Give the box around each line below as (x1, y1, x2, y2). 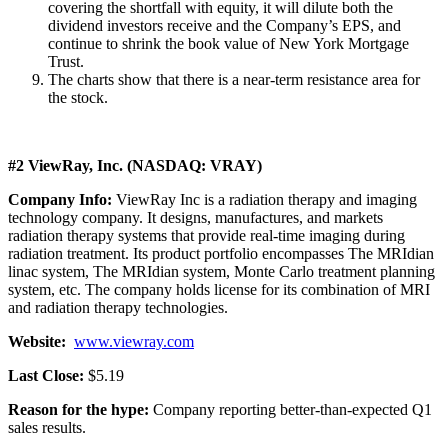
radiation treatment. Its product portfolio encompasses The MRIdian (8, 244, 434, 262)
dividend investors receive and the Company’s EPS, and (48, 16, 401, 34)
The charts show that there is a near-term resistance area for (48, 70, 420, 88)
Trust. (48, 52, 84, 70)
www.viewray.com (74, 332, 194, 350)
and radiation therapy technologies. (8, 298, 228, 316)
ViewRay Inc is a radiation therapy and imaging (116, 190, 417, 208)
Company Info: (8, 190, 116, 208)
